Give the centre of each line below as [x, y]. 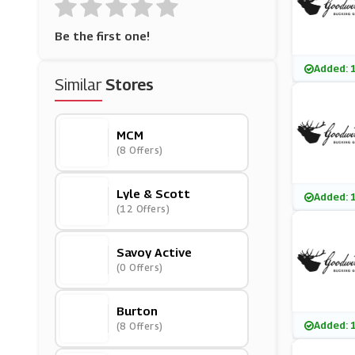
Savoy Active [154, 252]
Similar [80, 85]
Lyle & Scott [153, 193]
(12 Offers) [143, 209]
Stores [129, 85]
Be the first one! [102, 36]
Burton [137, 311]
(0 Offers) [139, 267]
